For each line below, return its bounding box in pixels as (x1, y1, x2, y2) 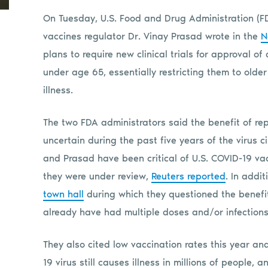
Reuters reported (151, 170, 226, 182)
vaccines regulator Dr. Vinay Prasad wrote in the (43, 30, 261, 42)
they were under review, (43, 170, 151, 182)
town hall (43, 188, 84, 200)
